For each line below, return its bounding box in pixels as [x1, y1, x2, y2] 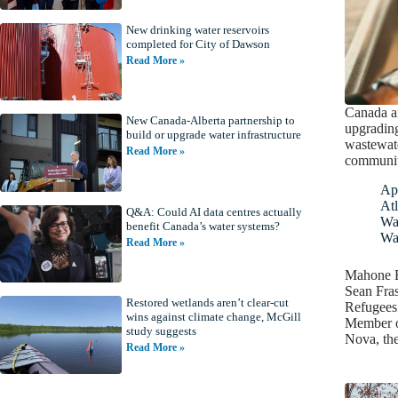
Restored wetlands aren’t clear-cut [125, 296, 289, 310]
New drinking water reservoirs [125, 22, 269, 36]
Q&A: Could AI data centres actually [125, 204, 302, 219]
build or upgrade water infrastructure [125, 128, 301, 142]
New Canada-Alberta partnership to [125, 114, 295, 128]
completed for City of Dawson [125, 36, 270, 51]
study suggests [125, 324, 196, 338]
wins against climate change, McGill [125, 310, 301, 324]
